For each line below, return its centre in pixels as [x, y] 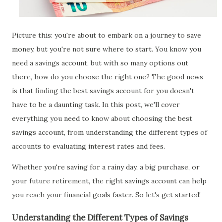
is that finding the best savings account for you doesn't [103, 90]
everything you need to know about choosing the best [102, 118]
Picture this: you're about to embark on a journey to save [107, 35]
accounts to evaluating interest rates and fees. [88, 146]
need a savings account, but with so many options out [100, 63]
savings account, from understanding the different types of [110, 132]
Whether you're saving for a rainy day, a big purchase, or [106, 167]
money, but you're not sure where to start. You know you [107, 49]
